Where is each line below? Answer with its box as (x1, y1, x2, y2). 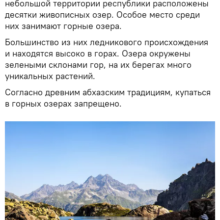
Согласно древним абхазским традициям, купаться (5, 86, 211, 98)
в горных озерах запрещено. (5, 98, 122, 109)
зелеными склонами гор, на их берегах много (5, 59, 192, 70)
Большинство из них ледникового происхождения (5, 36, 208, 48)
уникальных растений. (5, 70, 95, 82)
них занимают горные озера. (5, 20, 122, 31)
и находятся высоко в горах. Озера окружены (5, 48, 191, 59)
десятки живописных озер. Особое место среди (5, 9, 200, 20)
